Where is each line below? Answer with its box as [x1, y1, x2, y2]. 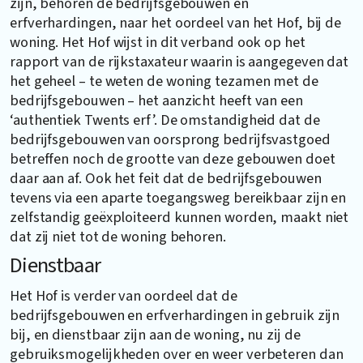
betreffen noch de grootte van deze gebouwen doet [10, 147, 335, 169]
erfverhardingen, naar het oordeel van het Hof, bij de [10, 11, 342, 33]
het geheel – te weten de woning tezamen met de [10, 70, 318, 92]
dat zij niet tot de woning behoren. [10, 225, 226, 247]
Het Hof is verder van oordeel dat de [10, 284, 237, 306]
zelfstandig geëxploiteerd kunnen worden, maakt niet [10, 206, 349, 228]
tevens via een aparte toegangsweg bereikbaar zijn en [10, 186, 347, 208]
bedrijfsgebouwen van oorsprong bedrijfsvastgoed [10, 128, 331, 150]
